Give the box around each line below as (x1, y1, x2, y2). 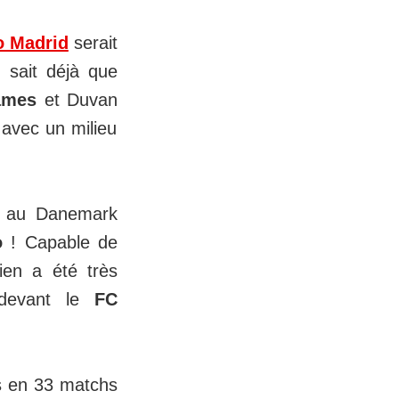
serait (68, 33, 118, 53)
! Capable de (2, 232, 118, 253)
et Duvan (44, 90, 118, 110)
